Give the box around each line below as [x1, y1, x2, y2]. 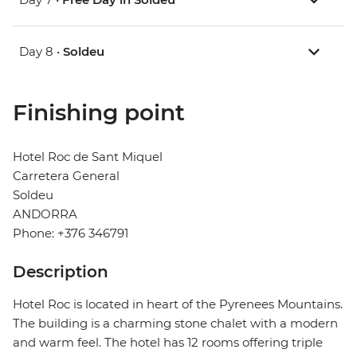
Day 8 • [19, 44, 63, 60]
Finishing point [13, 99, 185, 127]
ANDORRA [13, 206, 77, 222]
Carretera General [13, 168, 120, 184]
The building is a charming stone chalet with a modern [13, 316, 338, 331]
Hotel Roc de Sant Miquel [13, 149, 163, 165]
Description [13, 262, 108, 282]
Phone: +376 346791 [13, 226, 128, 241]
